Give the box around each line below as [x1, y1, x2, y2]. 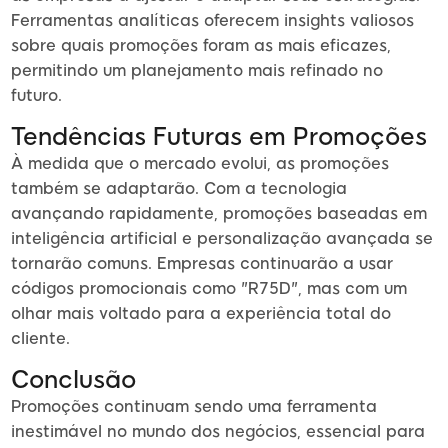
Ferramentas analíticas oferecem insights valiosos [11, 11, 414, 31]
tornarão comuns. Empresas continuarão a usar [11, 254, 393, 274]
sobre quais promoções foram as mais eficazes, [11, 36, 391, 56]
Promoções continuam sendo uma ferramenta [11, 397, 377, 417]
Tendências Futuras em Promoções [11, 122, 427, 152]
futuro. [11, 86, 62, 106]
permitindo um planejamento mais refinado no [11, 61, 383, 81]
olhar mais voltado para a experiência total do [11, 304, 391, 324]
